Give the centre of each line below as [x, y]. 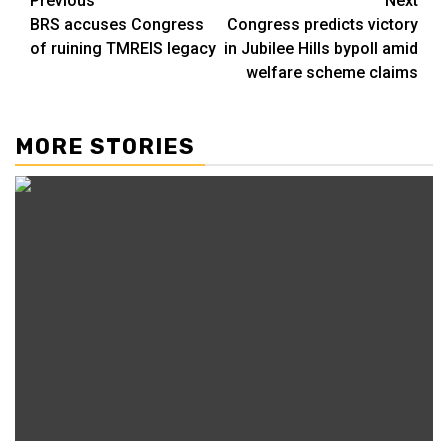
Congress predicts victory [322, 24]
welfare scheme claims [332, 72]
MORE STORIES [105, 146]
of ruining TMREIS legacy [123, 48]
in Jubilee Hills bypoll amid [321, 48]
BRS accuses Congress [117, 24]
